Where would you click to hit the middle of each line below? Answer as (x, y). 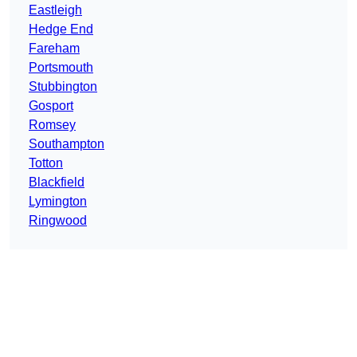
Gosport (51, 106)
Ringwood (58, 221)
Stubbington (63, 87)
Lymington (58, 202)
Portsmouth (61, 68)
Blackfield (57, 182)
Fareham (54, 49)
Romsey (52, 125)
